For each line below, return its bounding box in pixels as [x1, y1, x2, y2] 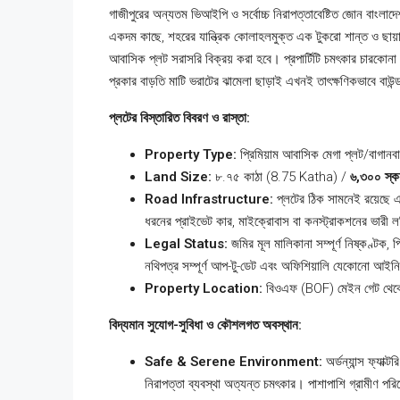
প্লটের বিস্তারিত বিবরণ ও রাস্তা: [109, 110, 250, 126]
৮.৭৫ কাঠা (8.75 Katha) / [212, 169, 350, 185]
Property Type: [145, 146, 237, 162]
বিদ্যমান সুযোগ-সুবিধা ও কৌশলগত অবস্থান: [109, 317, 302, 333]
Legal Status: [145, 236, 228, 252]
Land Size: [145, 169, 212, 185]
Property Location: [145, 280, 262, 296]
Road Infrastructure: [145, 191, 273, 207]
